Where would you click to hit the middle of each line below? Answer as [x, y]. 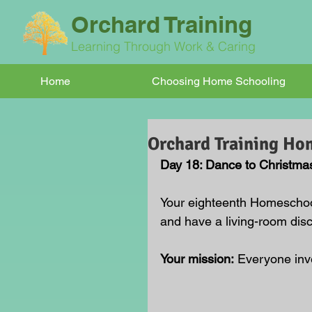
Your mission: [197, 259]
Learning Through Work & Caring [165, 46]
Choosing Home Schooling [219, 81]
